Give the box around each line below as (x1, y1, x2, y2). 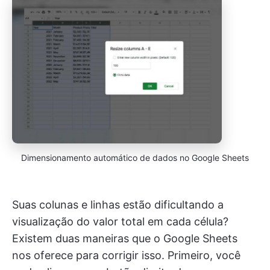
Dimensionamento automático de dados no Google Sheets (21, 152, 249, 163)
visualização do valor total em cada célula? (12, 215, 228, 228)
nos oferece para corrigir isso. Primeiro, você (12, 249, 240, 262)
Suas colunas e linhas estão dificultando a (12, 198, 224, 212)
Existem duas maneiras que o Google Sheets (12, 232, 237, 245)
